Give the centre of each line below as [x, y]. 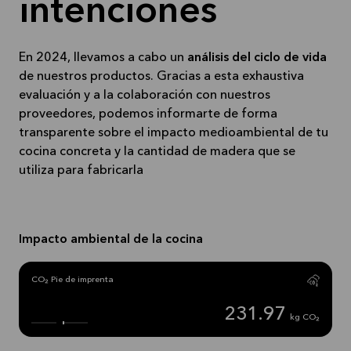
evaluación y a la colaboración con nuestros [145, 96]
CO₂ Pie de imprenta [72, 280]
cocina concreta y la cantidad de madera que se [157, 152]
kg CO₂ [305, 318]
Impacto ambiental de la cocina [111, 240]
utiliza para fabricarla [81, 171]
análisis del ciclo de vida [255, 58]
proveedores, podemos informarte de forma [148, 114]
